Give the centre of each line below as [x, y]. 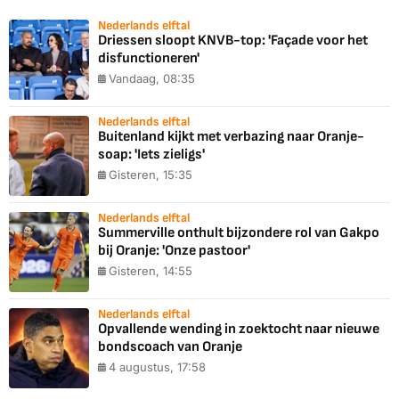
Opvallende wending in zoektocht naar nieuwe [239, 330]
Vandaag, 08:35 [152, 79]
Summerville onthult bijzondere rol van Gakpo [239, 233]
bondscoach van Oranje [170, 347]
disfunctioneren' [149, 59]
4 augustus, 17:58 [157, 367]
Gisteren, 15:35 [151, 175]
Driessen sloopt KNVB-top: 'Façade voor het [233, 41]
